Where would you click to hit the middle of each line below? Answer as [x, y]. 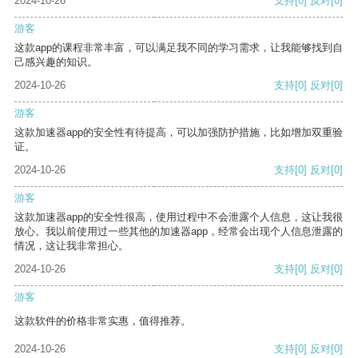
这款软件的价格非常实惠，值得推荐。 [103, 321]
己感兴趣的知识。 [56, 62]
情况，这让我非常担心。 [72, 246]
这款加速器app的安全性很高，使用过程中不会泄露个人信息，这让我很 [179, 217]
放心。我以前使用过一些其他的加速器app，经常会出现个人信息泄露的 [179, 232]
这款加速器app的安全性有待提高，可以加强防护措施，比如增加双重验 [179, 133]
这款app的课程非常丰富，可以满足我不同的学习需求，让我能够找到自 [179, 48]
